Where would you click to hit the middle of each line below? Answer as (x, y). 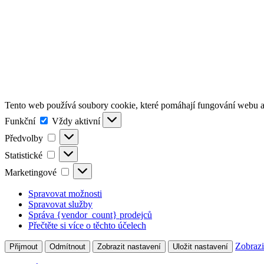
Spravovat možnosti (65, 193)
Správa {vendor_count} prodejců (90, 214)
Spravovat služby (60, 204)
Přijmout (24, 246)
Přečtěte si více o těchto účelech (87, 225)
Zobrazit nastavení (129, 246)
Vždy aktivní (77, 121)
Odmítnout (67, 246)
